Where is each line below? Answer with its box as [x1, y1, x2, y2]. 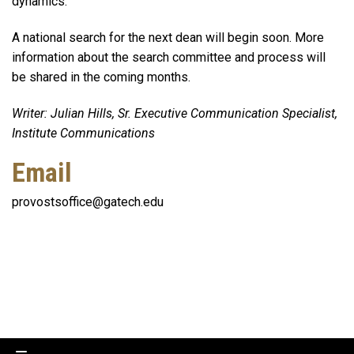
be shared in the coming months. [12, 69, 195, 85]
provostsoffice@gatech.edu [12, 194, 164, 209]
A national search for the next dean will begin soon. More [12, 29, 324, 45]
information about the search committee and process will [12, 49, 326, 65]
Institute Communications [12, 125, 155, 141]
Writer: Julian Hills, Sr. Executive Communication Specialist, [12, 105, 337, 121]
